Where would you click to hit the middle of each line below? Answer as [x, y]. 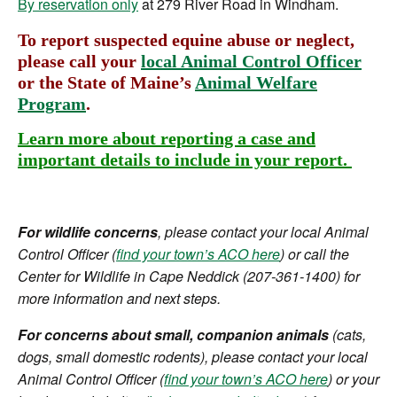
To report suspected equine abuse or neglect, [186, 40]
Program [52, 104]
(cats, [347, 335]
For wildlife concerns [88, 232]
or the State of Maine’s [106, 82]
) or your [354, 379]
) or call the [315, 254]
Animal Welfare [256, 82]
